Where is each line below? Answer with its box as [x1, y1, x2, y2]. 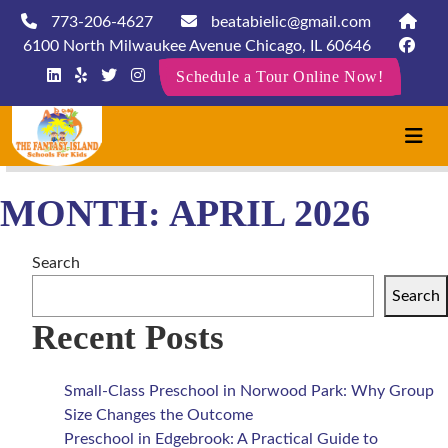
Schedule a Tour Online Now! [176, 68, 384, 85]
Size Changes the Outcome [64, 407, 253, 423]
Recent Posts [32, 318, 224, 357]
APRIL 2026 [169, 192, 370, 234]
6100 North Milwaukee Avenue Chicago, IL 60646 [23, 38, 371, 54]
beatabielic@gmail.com [207, 14, 371, 30]
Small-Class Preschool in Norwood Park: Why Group [64, 383, 434, 399]
